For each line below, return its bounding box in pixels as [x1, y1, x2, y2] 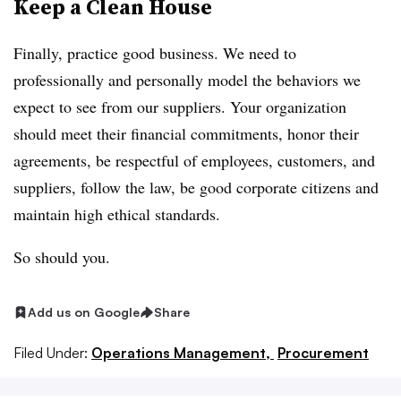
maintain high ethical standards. [13, 203, 220, 225]
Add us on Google [28, 304, 140, 320]
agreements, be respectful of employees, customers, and [13, 149, 375, 171]
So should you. [13, 246, 110, 268]
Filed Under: [13, 343, 88, 362]
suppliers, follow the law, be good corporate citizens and [13, 176, 379, 198]
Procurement [277, 343, 369, 362]
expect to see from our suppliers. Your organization [13, 96, 346, 117]
